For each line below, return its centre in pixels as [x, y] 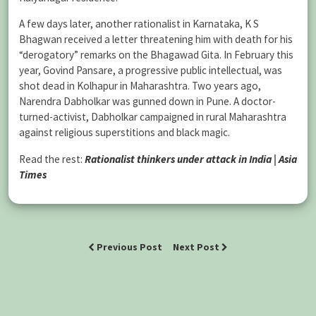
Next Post [197, 247]
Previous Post [129, 247]
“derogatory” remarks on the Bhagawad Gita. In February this [156, 55]
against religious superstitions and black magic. [124, 133]
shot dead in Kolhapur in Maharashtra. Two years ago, [140, 86]
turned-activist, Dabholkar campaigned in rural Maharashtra [153, 117]
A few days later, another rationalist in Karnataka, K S [139, 24]
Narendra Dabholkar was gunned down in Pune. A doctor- [147, 102]
